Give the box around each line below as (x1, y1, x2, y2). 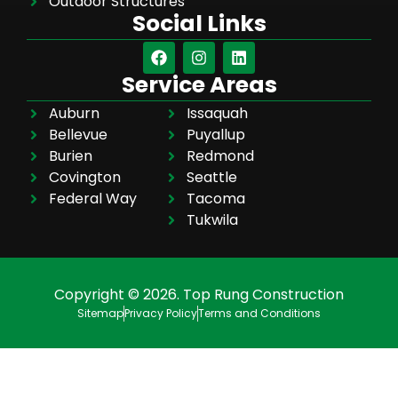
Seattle (187, 166, 238, 187)
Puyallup (187, 123, 246, 145)
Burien (49, 145, 92, 166)
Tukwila (187, 209, 239, 230)
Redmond (187, 145, 255, 166)
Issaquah (187, 102, 249, 123)
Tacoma (187, 187, 246, 209)
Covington (49, 166, 121, 187)
